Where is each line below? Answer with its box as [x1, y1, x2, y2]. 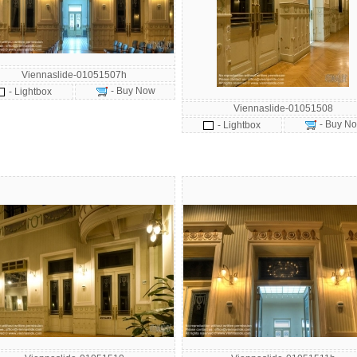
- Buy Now [108, 85, 155, 96]
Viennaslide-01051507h [22, 69, 127, 80]
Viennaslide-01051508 [233, 103, 333, 114]
